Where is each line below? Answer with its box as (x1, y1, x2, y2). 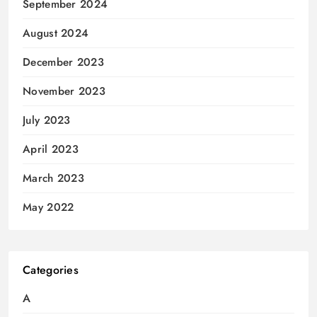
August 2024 (23, 25, 89, 42)
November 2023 (23, 83, 105, 100)
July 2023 (23, 113, 71, 129)
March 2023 (23, 171, 84, 187)
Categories (23, 262, 79, 279)
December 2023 (23, 54, 104, 71)
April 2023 (23, 142, 79, 158)
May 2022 (23, 200, 74, 216)
